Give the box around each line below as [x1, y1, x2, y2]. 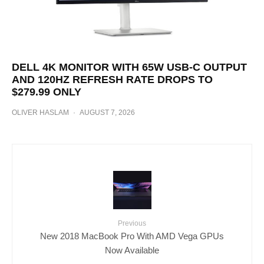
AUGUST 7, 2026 [80, 108, 135, 117]
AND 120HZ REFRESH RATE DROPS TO [12, 74, 213, 86]
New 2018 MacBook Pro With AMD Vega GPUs [40, 231, 224, 242]
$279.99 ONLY [12, 86, 81, 98]
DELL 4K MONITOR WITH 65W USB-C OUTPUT [12, 61, 247, 74]
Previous [118, 219, 146, 228]
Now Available [105, 245, 159, 256]
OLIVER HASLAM [12, 108, 69, 117]
